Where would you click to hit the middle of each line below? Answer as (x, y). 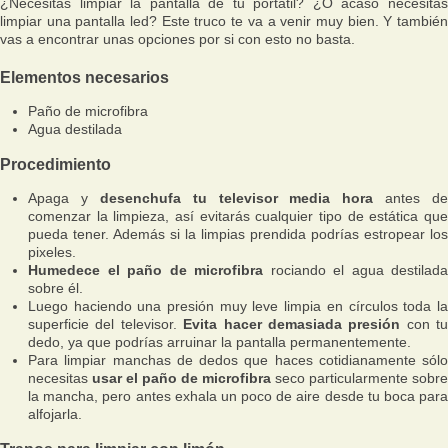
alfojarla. (55, 414)
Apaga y (64, 198)
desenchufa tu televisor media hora (236, 198)
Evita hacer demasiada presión (292, 324)
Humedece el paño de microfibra (145, 270)
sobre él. (55, 288)
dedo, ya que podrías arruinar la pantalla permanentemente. (219, 342)
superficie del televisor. (106, 324)
